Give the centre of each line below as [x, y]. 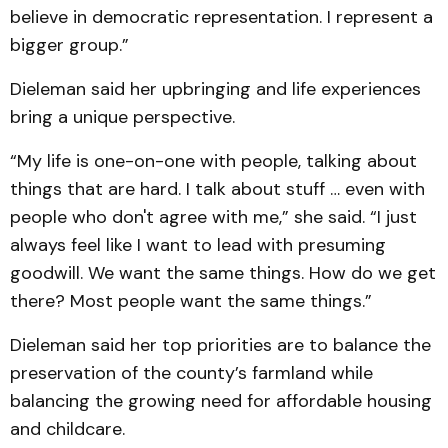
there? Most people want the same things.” [191, 301]
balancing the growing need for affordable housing [221, 401]
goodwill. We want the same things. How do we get [223, 273]
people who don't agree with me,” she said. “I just [213, 217]
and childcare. [67, 429]
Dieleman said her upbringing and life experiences [215, 89]
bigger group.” [69, 45]
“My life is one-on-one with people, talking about [213, 161]
